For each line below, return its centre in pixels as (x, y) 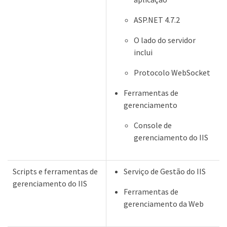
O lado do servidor (165, 40)
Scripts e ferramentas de (55, 171)
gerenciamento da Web (164, 204)
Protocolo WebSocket (172, 72)
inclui (143, 52)
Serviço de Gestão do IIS (165, 171)
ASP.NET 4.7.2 (157, 20)
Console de (153, 125)
